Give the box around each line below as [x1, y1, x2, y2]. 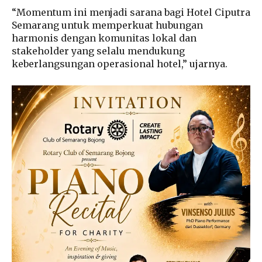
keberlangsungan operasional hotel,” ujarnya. [12, 58, 227, 70]
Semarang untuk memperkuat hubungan [12, 19, 203, 32]
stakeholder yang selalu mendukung [12, 45, 185, 57]
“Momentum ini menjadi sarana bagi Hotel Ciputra [12, 6, 250, 19]
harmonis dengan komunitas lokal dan [12, 32, 196, 44]
